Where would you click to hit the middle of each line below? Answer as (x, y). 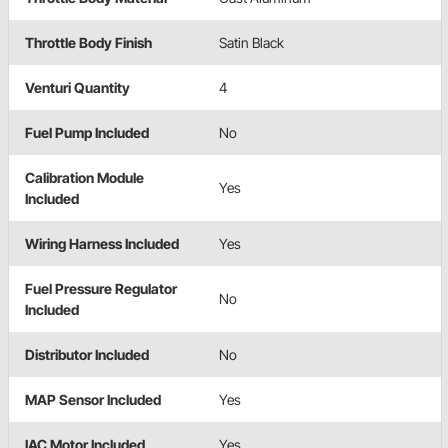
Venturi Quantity (77, 87)
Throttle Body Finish (88, 42)
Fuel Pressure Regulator (101, 288)
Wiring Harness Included (102, 243)
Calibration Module (84, 177)
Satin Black (251, 42)
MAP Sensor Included (93, 399)
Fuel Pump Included (87, 132)
